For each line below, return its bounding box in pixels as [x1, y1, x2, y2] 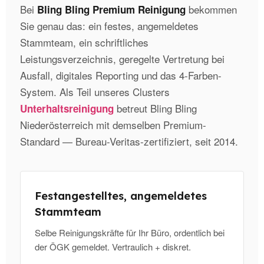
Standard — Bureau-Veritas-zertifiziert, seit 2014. [20, 134, 238, 149]
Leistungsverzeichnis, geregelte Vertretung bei [20, 51, 225, 67]
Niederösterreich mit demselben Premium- [20, 117, 206, 133]
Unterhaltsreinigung [20, 101, 114, 116]
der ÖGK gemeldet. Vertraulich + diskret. [35, 240, 191, 253]
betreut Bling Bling [114, 101, 197, 116]
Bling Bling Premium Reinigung [37, 2, 186, 17]
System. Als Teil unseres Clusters [20, 84, 170, 100]
